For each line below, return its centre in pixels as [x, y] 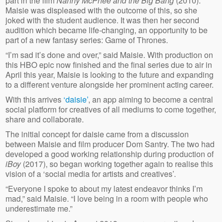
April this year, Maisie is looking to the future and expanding [110, 74]
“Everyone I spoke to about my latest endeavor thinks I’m [104, 188]
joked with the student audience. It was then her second [103, 20]
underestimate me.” [39, 208]
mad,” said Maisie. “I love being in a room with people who [107, 198]
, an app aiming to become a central [151, 99]
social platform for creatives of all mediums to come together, [111, 109]
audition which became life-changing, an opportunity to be [107, 30]
